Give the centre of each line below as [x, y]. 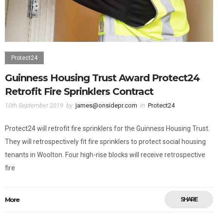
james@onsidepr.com [106, 106]
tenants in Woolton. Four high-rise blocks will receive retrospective [105, 155]
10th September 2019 [34, 106]
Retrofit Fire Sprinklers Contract [79, 92]
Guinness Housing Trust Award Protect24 [102, 78]
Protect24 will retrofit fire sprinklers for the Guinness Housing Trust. [107, 129]
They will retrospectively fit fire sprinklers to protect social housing [105, 142]
